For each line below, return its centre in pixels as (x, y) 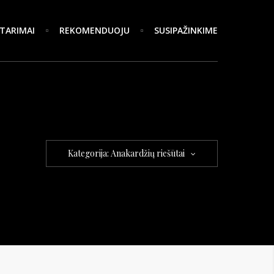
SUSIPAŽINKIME (186, 30)
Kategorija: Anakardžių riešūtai (126, 153)
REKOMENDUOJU (94, 30)
